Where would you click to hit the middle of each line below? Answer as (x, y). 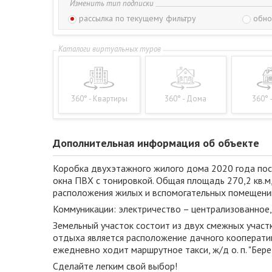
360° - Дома (186, 99)
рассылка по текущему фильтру (138, 19)
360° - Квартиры (99, 99)
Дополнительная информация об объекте (156, 143)
